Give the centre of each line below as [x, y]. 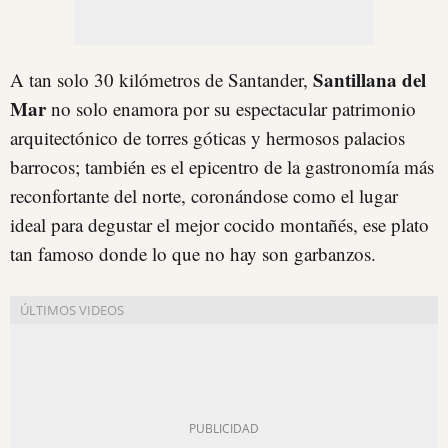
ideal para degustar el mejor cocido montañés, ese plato [219, 224]
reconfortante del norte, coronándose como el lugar [204, 195]
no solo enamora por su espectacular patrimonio [231, 108]
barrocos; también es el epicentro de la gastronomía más [222, 166]
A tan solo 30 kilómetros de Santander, [161, 79]
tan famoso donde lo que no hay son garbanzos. [193, 253]
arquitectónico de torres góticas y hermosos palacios [207, 137]
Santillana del [369, 79]
